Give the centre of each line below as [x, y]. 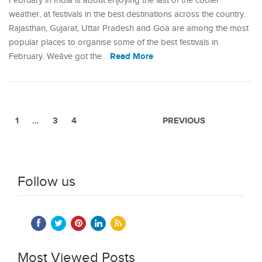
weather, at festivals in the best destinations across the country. [127, 14]
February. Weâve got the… [59, 56]
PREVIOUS [184, 121]
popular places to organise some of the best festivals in [113, 42]
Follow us [46, 182]
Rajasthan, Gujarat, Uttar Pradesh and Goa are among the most [129, 28]
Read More [132, 56]
